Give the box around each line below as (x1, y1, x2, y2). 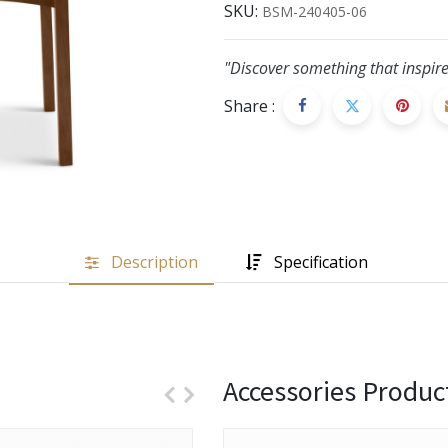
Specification (273, 250, 368, 273)
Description (110, 250, 198, 273)
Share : (224, 94, 275, 117)
